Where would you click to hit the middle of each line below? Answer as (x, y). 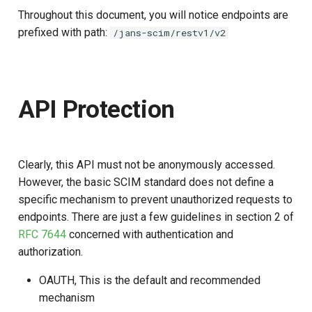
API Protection (97, 109)
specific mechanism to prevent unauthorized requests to (155, 199)
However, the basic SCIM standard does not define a (146, 182)
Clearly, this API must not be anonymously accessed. (147, 164)
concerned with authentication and (150, 234)
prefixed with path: (64, 32)
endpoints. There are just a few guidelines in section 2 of (156, 217)
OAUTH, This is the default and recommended (150, 280)
